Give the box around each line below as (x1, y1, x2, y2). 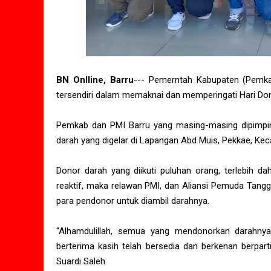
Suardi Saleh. (56, 256, 107, 267)
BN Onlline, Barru (56, 74, 134, 86)
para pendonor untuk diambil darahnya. (56, 195, 209, 207)
